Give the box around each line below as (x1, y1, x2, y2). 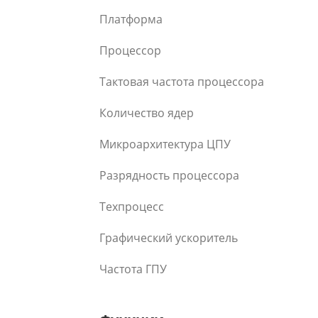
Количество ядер (99, 105, 194, 121)
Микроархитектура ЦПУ (99, 136, 231, 153)
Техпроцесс (99, 199, 164, 215)
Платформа (99, 11, 163, 28)
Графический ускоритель (99, 230, 238, 246)
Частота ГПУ (99, 261, 167, 278)
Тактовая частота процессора (99, 74, 264, 90)
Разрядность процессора (99, 168, 239, 184)
